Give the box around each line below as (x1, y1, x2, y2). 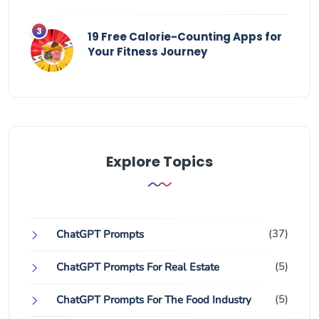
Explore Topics (106, 152, 213, 172)
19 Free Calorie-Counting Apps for (88, 29, 282, 44)
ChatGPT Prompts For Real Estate (56, 260, 219, 274)
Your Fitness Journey (88, 44, 207, 59)
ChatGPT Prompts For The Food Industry (56, 293, 251, 307)
